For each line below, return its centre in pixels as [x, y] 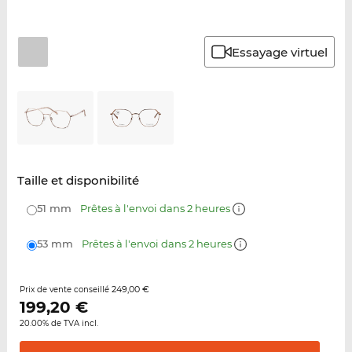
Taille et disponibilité [78, 181]
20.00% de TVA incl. [59, 324]
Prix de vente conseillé [65, 290]
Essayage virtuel [280, 52]
